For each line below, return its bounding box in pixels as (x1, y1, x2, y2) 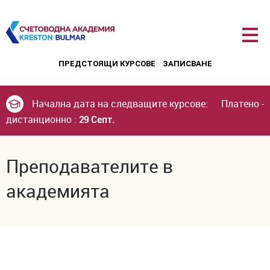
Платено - (219, 97, 264, 111)
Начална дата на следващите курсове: (32, 97, 208, 111)
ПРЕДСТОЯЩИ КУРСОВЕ (58, 58, 155, 68)
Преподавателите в (6, 154, 173, 179)
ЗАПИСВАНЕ (162, 58, 212, 68)
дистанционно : (6, 113, 79, 127)
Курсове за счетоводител (6, 40, 69, 54)
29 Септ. (79, 113, 115, 126)
